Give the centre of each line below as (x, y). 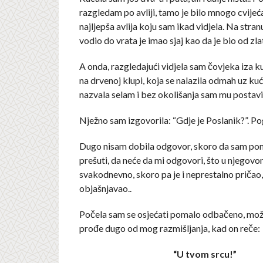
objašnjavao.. (105, 188)
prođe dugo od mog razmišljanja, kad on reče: (169, 228)
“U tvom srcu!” (205, 254)
